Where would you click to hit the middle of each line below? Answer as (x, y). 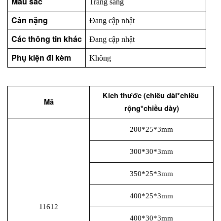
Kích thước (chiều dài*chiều (150, 96)
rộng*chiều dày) (151, 109)
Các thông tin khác (46, 39)
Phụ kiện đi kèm (41, 58)
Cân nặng (29, 20)
